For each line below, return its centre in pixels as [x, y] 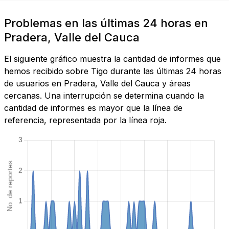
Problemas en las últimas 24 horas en [106, 23]
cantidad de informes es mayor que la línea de [93, 108]
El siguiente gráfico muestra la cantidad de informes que [112, 59]
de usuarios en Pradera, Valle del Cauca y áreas [97, 84]
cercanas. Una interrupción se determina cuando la [104, 96]
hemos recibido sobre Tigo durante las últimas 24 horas [113, 71]
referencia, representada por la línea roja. [85, 120]
